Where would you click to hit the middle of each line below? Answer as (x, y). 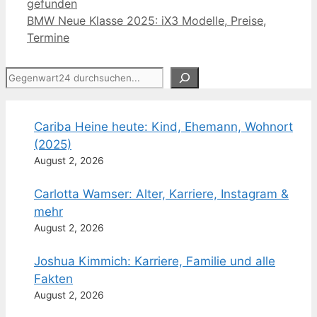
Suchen (26, 75)
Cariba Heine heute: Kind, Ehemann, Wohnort (163, 127)
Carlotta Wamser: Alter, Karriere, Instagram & (161, 194)
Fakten (53, 279)
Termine (48, 38)
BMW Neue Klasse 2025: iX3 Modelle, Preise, (146, 21)
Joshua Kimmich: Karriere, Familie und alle (155, 261)
